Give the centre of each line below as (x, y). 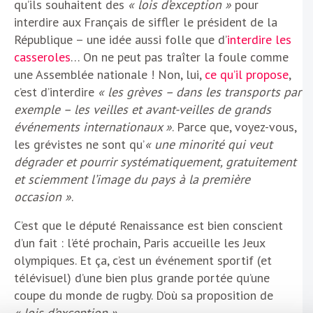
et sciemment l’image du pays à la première (132, 180)
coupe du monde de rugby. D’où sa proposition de (144, 296)
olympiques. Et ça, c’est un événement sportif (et (143, 261)
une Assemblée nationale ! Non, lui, (109, 75)
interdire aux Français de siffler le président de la (146, 22)
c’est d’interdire (56, 92)
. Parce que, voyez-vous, (234, 127)
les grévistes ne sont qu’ (79, 145)
